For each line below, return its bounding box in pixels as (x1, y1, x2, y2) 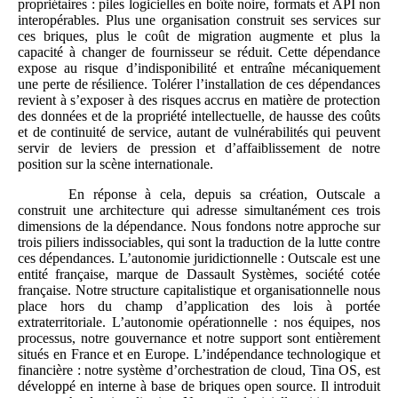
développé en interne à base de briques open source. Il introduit (18, 378, 380, 394)
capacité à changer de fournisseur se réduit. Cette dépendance (18, 44, 380, 60)
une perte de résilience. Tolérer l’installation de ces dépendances (18, 76, 380, 92)
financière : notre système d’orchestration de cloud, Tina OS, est (18, 362, 380, 378)
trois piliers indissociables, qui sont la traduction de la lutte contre (18, 235, 380, 251)
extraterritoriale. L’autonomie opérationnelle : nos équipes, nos (18, 314, 380, 330)
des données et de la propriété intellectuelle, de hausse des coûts (18, 108, 380, 124)
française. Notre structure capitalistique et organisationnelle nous (18, 283, 380, 298)
